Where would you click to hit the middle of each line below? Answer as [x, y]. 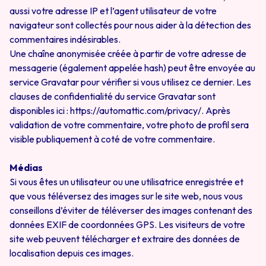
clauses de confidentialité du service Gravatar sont [113, 96]
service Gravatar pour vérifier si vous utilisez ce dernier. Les [130, 82]
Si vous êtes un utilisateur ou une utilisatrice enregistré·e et [126, 182]
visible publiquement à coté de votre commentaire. [112, 139]
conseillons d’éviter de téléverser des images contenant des [131, 210]
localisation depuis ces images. [72, 253]
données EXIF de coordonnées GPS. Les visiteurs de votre [127, 224]
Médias [26, 167]
